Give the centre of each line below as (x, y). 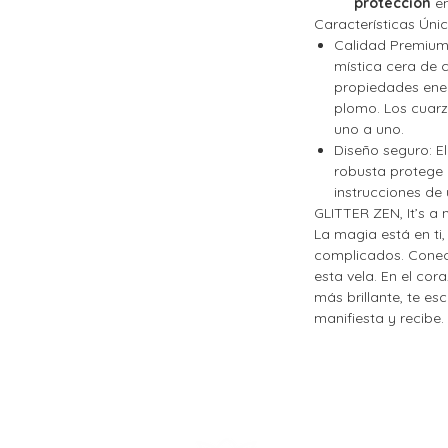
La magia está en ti (378, 234)
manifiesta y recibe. (379, 318)
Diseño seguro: (383, 150)
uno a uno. (369, 129)
